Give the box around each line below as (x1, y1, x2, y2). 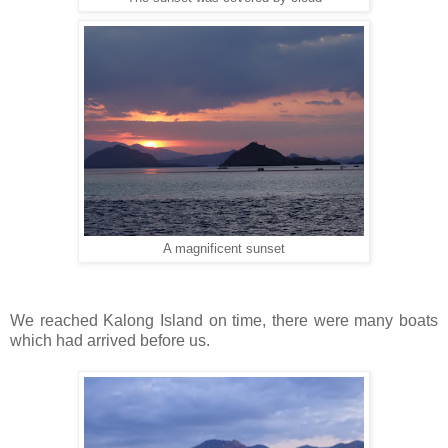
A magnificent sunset (163, 242, 285, 257)
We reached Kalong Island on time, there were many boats (10, 312, 438, 329)
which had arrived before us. (10, 332, 214, 349)
